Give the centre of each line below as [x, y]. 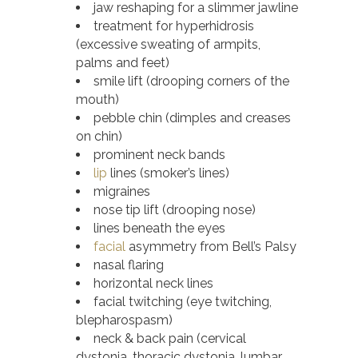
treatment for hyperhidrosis [174, 26]
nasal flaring [129, 265]
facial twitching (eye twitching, [183, 301]
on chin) [99, 136]
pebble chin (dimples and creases [192, 117]
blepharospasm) [124, 320]
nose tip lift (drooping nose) [175, 209]
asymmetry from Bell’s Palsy [211, 246]
